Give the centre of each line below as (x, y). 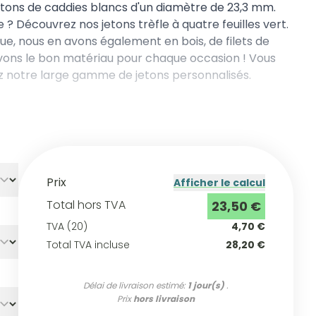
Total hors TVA (86, 205)
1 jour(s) (206, 285)
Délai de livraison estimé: (135, 285)
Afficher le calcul (219, 183)
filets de (248, 41)
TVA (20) (67, 226)
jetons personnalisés (193, 75)
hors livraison (164, 299)
